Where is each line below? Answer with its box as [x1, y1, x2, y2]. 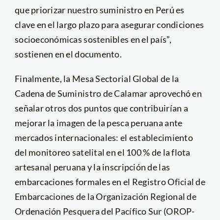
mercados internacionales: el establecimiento [14, 132, 193, 143]
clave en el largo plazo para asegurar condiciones [14, 19, 204, 30]
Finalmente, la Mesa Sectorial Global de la [14, 73, 179, 84]
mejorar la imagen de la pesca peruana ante [14, 117, 183, 128]
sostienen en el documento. [14, 48, 124, 59]
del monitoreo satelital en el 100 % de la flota [14, 146, 191, 158]
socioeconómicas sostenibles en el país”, [14, 33, 171, 45]
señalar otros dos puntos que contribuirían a [14, 102, 188, 113]
